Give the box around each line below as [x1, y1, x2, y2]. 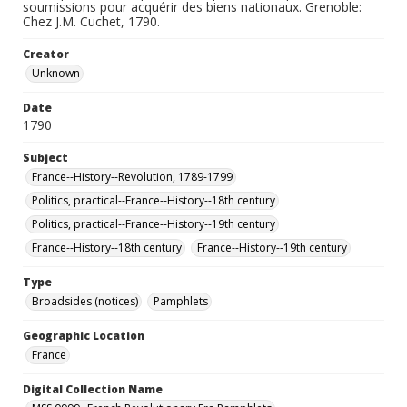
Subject [23, 150, 68, 165]
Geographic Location [23, 328, 144, 343]
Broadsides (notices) [32, 293, 138, 309]
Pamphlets [154, 293, 208, 309]
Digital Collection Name [23, 382, 163, 397]
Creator [23, 46, 69, 62]
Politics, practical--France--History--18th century [32, 193, 275, 208]
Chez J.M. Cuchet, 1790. [23, 13, 160, 30]
